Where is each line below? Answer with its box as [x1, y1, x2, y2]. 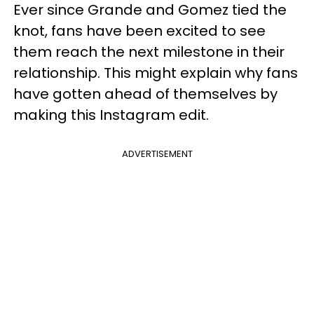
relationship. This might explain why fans [13, 62, 298, 83]
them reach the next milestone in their [13, 41, 285, 62]
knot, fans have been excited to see [13, 20, 266, 41]
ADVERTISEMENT [121, 146, 193, 161]
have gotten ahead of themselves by [13, 83, 278, 104]
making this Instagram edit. [13, 104, 209, 125]
